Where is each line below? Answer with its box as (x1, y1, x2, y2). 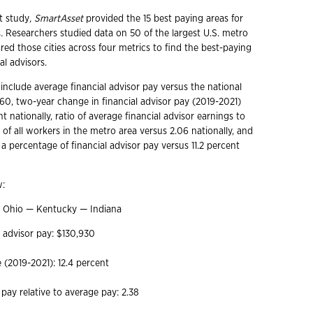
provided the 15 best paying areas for (83, 14, 243, 24)
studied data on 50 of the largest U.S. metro (60, 29, 248, 38)
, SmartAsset (29, 14, 83, 24)
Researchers (6, 29, 57, 38)
